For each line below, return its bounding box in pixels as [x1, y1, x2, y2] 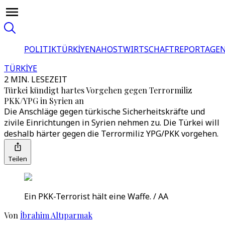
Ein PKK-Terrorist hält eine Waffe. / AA [24, 191, 168, 202]
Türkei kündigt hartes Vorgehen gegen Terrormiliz [4, 85, 192, 95]
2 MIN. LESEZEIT [4, 74, 67, 85]
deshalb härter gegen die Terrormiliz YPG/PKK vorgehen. [4, 128, 218, 139]
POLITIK [24, 44, 56, 55]
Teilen [8, 154, 27, 163]
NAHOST [89, 44, 123, 55]
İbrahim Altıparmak [20, 210, 92, 220]
